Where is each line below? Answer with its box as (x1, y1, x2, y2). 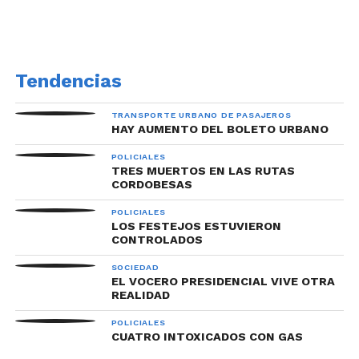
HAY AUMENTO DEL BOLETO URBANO (111, 123, 329, 135)
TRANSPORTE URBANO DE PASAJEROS (111, 110, 292, 120)
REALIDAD (111, 288, 170, 301)
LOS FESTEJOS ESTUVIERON (111, 220, 281, 232)
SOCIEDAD (111, 262, 160, 272)
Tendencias (14, 70, 122, 92)
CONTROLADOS (111, 233, 203, 246)
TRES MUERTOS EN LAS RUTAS (111, 164, 295, 177)
